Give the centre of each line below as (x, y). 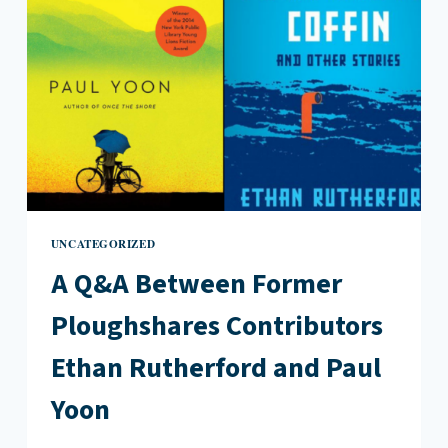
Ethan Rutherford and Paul (215, 367)
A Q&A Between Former (196, 283)
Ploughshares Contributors (216, 325)
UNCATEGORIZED (103, 243)
